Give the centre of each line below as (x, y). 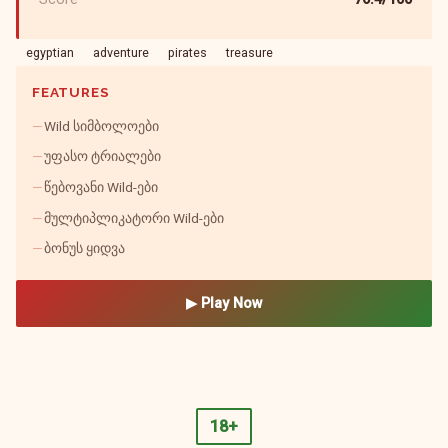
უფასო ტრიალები (102, 156)
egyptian (49, 53)
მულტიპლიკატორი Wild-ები (134, 217)
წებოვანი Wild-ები (101, 187)
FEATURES (71, 92)
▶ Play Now (224, 304)
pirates (187, 53)
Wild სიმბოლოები (101, 125)
